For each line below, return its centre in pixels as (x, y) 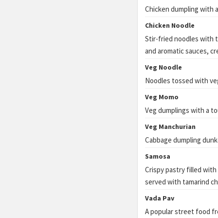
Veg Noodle (163, 67)
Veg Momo (162, 97)
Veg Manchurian (170, 127)
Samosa (158, 156)
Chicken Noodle (170, 25)
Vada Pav (160, 198)
